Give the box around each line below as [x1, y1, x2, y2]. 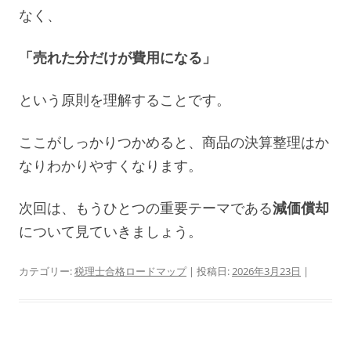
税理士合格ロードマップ [74, 263, 186, 278]
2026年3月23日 [232, 263, 301, 278]
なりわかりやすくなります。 [19, 155, 202, 175]
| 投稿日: [186, 263, 232, 278]
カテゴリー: [19, 263, 74, 278]
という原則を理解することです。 [19, 89, 230, 109]
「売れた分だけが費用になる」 [19, 47, 216, 67]
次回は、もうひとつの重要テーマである [19, 197, 273, 217]
